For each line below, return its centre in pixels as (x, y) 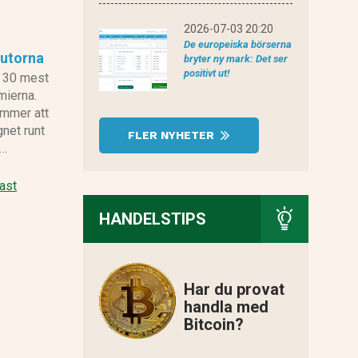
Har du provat (234, 290)
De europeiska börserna (237, 45)
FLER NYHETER (173, 135)
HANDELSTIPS (152, 219)
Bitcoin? (213, 325)
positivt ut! (206, 74)
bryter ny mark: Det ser (235, 59)
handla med (226, 307)
